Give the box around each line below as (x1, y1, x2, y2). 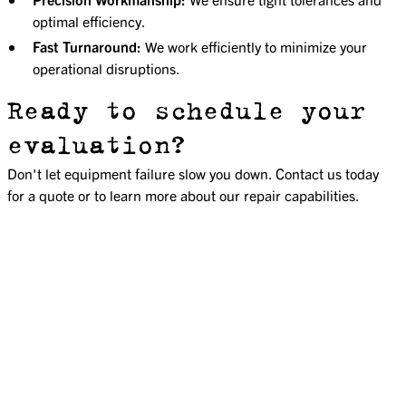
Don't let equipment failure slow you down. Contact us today (7, 163, 379, 182)
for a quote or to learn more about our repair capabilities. (7, 185, 360, 204)
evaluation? (7, 128, 187, 161)
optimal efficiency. (33, 11, 146, 30)
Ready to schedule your (7, 93, 366, 127)
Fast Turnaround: (33, 36, 141, 55)
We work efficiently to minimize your (141, 36, 367, 55)
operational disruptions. (33, 58, 180, 77)
